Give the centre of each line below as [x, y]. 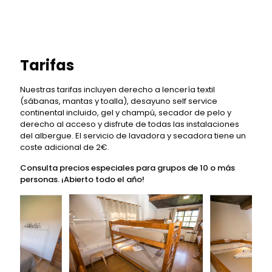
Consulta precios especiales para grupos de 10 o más [127, 168]
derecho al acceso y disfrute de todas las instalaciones [130, 124]
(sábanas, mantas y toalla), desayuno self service [119, 101]
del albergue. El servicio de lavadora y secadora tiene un [133, 136]
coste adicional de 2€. [65, 147]
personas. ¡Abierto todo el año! [82, 179]
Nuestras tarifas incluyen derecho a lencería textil [117, 90]
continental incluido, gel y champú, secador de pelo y [126, 113]
